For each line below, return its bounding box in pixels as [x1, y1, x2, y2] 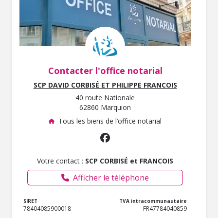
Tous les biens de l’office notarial [58, 116, 162, 126]
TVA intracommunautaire [119, 197, 187, 204]
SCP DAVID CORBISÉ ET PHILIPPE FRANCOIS [33, 80, 177, 90]
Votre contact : [37, 156, 85, 165]
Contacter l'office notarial [48, 65, 163, 77]
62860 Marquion [79, 103, 131, 112]
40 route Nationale [75, 93, 135, 103]
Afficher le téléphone [73, 172, 149, 183]
